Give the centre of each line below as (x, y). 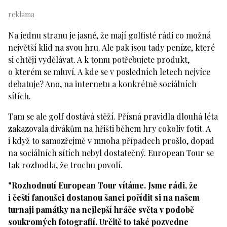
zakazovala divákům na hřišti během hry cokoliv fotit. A (109, 128)
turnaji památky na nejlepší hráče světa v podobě (101, 209)
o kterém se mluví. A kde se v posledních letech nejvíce (109, 71)
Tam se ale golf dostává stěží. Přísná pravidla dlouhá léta (113, 116)
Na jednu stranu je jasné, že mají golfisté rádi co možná (109, 35)
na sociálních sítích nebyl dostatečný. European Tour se (111, 153)
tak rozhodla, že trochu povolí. (65, 165)
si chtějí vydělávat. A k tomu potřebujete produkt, (99, 59)
